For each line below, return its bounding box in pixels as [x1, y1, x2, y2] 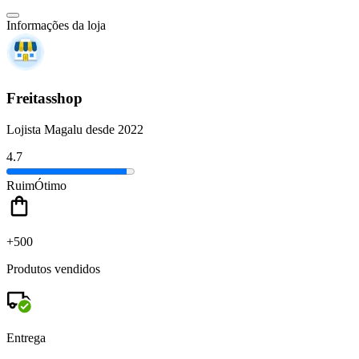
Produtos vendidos [6, 261, 100, 276]
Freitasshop [6, 90, 83, 107]
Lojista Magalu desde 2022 [6, 122, 143, 136]
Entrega [6, 330, 46, 345]
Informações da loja [6, 18, 106, 33]
